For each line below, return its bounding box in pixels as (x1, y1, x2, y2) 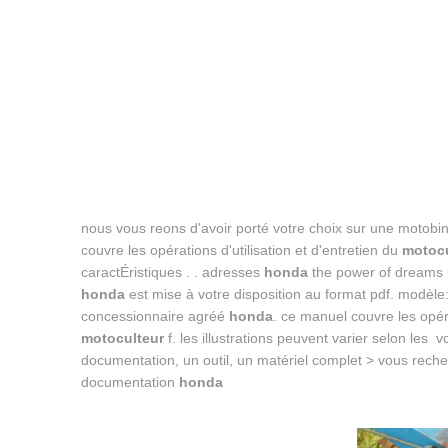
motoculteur (80, 330, 164, 346)
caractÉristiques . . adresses (80, 264, 264, 280)
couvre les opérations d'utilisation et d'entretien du (80, 242, 402, 258)
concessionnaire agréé (80, 308, 229, 324)
